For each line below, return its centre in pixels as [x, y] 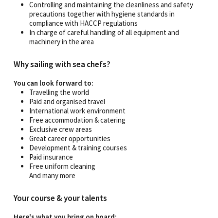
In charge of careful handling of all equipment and [104, 32]
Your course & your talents [60, 198]
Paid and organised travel [67, 101]
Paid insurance [51, 157]
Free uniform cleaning [62, 166]
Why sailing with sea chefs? [62, 64]
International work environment [77, 110]
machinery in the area [62, 41]
